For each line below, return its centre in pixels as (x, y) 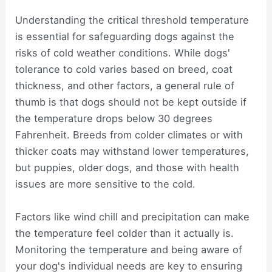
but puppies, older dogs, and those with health (127, 168)
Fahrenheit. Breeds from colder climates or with (129, 135)
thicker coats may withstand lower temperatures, (132, 151)
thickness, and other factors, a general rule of (125, 86)
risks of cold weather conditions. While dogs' (123, 53)
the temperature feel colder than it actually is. (125, 233)
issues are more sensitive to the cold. (106, 184)
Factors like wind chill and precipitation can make (133, 216)
